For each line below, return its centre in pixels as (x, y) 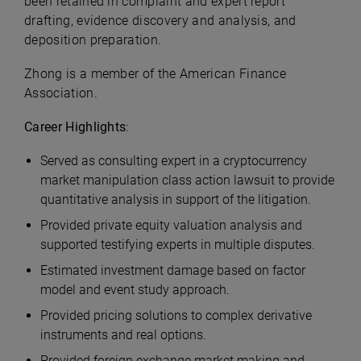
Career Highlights (75, 127)
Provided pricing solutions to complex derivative (176, 315)
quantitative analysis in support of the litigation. (176, 199)
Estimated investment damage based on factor (173, 270)
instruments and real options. (125, 335)
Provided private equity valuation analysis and (171, 225)
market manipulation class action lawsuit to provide (187, 180)
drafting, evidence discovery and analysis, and (160, 21)
